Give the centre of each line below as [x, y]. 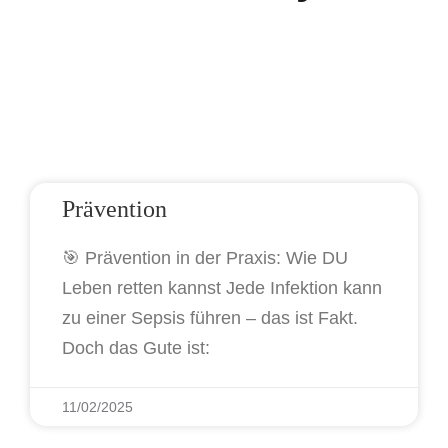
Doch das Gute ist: [136, 348]
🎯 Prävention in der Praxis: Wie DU [205, 258]
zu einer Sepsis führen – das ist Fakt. [210, 318]
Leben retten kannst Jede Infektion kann [222, 288]
